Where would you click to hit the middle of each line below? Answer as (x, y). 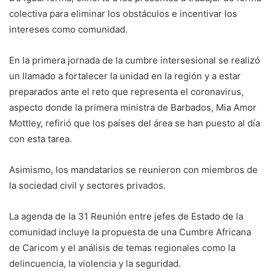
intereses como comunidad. (68, 30)
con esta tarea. (41, 139)
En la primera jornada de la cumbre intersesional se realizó (135, 60)
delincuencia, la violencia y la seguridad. (95, 264)
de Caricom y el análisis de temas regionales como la (122, 248)
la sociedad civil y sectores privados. (87, 186)
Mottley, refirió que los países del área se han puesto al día (135, 123)
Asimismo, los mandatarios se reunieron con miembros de (133, 170)
